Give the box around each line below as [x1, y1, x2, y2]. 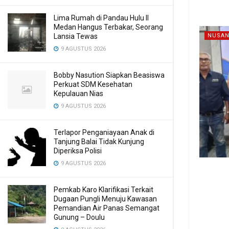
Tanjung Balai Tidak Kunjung [54, 138, 144, 146]
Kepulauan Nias [54, 89, 103, 98]
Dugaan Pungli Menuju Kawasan [54, 195, 157, 203]
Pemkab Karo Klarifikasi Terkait [54, 186, 153, 194]
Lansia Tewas [54, 32, 98, 40]
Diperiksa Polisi [54, 147, 102, 155]
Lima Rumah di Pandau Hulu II [54, 14, 149, 22]
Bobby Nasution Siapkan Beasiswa [54, 71, 165, 79]
